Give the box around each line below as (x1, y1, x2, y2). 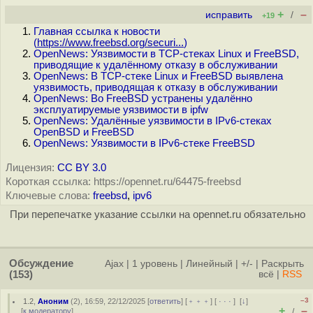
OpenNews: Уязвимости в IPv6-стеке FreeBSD (34, 138, 255, 149)
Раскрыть (261, 259, 304, 269)
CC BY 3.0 (57, 162, 106, 173)
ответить (150, 297, 182, 305)
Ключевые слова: (6, 190, 90, 201)
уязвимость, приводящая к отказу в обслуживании (34, 82, 277, 93)
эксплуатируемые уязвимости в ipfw (34, 104, 208, 115)
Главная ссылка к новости (34, 26, 160, 37)
